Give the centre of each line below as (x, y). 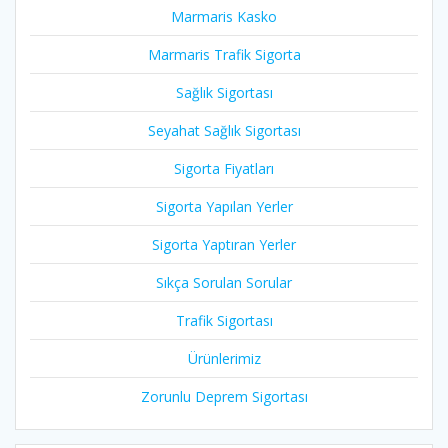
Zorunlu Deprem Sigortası (224, 397)
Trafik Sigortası (224, 321)
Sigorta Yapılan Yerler (224, 207)
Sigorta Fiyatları (224, 169)
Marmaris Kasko (224, 17)
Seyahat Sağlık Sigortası (224, 131)
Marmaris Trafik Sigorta (224, 55)
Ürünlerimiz (224, 359)
